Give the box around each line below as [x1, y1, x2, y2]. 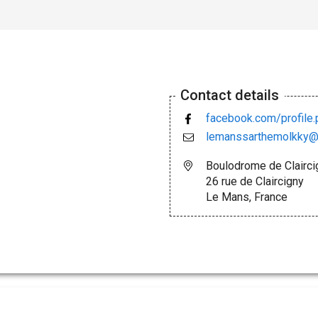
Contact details [180, 86, 279, 104]
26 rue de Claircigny [206, 174, 304, 188]
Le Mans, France [206, 190, 287, 204]
